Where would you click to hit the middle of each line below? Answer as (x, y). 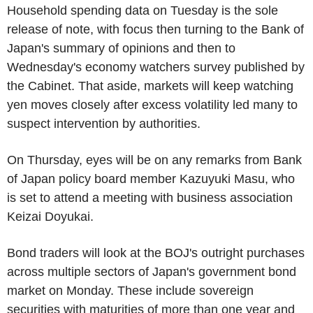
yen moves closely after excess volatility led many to (152, 104)
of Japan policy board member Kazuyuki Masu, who (151, 179)
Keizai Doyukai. (50, 216)
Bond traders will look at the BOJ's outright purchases (156, 253)
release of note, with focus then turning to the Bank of (155, 29)
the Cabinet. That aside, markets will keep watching (150, 86)
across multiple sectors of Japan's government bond (152, 271)
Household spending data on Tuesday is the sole (143, 10)
